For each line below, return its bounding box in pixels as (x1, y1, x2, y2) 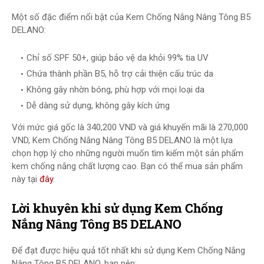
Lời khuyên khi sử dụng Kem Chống (12, 200, 223, 216)
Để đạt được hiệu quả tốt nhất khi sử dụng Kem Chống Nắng (12, 245, 245, 256)
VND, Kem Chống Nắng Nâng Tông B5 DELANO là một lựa (12, 135, 233, 146)
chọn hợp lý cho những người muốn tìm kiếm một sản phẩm (12, 148, 243, 159)
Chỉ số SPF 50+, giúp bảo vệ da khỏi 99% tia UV (27, 52, 209, 63)
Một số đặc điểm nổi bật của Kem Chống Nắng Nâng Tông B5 (12, 12, 250, 22)
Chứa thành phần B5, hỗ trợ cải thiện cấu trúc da (27, 68, 213, 79)
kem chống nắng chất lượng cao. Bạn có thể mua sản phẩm (12, 161, 243, 171)
